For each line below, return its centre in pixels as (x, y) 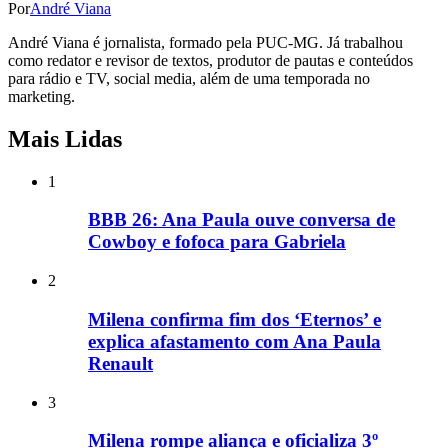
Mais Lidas (65, 138)
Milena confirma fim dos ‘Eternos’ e (234, 319)
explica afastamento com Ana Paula (234, 341)
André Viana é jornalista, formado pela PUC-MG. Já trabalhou (205, 42)
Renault (120, 363)
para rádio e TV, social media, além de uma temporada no (189, 78)
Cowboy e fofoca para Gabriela (217, 242)
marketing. (41, 96)
